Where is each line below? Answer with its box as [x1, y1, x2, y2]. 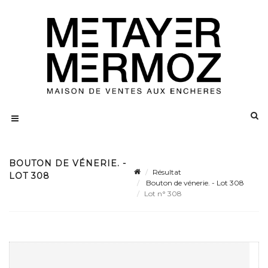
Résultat [153, 167, 181, 177]
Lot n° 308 [144, 189, 184, 199]
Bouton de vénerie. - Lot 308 [144, 178, 244, 188]
